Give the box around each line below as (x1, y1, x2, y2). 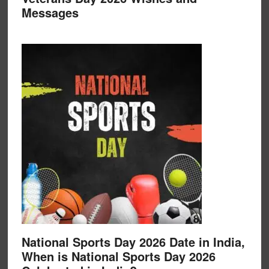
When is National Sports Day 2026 (21, 247, 216, 265)
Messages (21, 4, 79, 21)
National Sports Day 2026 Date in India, (21, 233, 245, 250)
